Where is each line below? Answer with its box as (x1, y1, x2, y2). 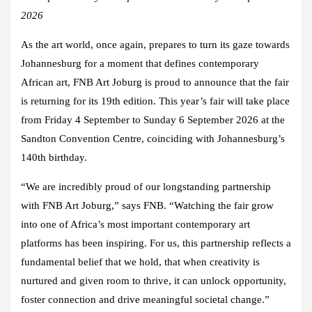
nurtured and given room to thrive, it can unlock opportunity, (21, 275, 286, 287)
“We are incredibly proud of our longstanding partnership (21, 181, 271, 193)
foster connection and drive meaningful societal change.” (21, 294, 270, 306)
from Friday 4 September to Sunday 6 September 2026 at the (21, 114, 285, 126)
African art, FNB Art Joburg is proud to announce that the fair (21, 77, 289, 88)
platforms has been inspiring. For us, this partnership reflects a (21, 237, 291, 249)
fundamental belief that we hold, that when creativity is (21, 256, 260, 268)
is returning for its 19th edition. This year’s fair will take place (21, 95, 290, 107)
